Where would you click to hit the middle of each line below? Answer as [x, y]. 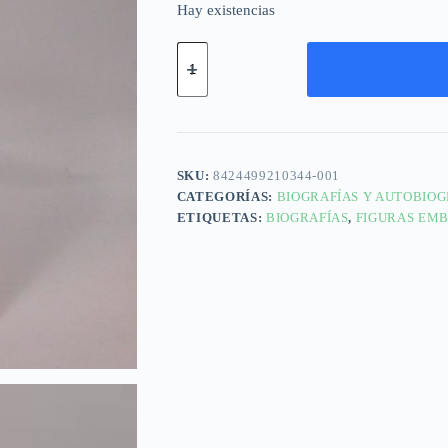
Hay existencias [225, 10]
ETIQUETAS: [221, 217]
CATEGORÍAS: [226, 196]
